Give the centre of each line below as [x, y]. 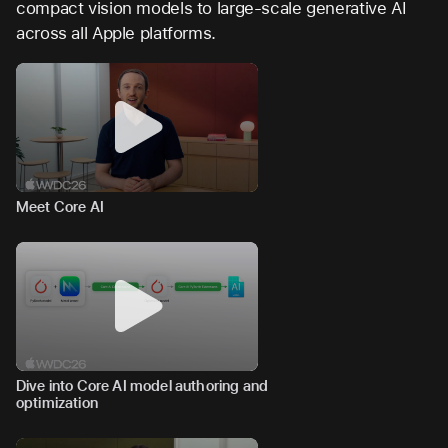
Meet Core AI [60, 207]
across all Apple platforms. [116, 32]
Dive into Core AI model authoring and [142, 386]
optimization [57, 403]
